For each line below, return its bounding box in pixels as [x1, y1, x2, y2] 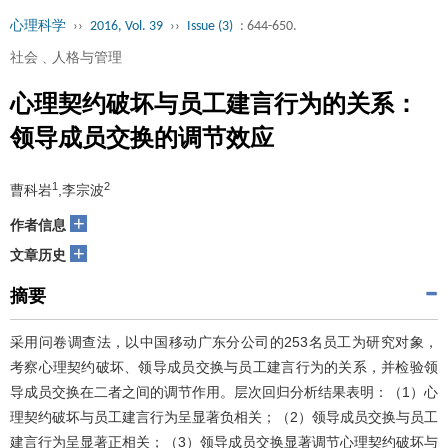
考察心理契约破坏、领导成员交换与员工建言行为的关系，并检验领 [10, 359, 438, 376]
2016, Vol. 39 [90, 19, 163, 35]
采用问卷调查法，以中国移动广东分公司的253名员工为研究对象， [10, 334, 438, 351]
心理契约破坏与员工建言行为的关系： [10, 90, 418, 118]
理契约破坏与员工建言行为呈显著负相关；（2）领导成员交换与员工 [10, 409, 438, 426]
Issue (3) [187, 19, 233, 35]
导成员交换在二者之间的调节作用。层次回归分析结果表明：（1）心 [10, 384, 438, 401]
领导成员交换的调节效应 [10, 124, 274, 152]
